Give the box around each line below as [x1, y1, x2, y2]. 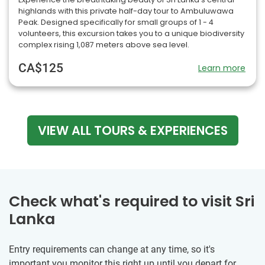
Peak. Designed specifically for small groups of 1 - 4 [18, 17, 214, 27]
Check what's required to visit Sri [9, 190, 254, 212]
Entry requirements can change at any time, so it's [9, 243, 215, 255]
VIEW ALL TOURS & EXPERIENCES [37, 121, 228, 139]
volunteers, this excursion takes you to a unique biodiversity [18, 28, 244, 38]
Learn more [198, 62, 245, 74]
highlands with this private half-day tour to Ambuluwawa [18, 5, 234, 16]
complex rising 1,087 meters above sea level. [18, 39, 189, 50]
